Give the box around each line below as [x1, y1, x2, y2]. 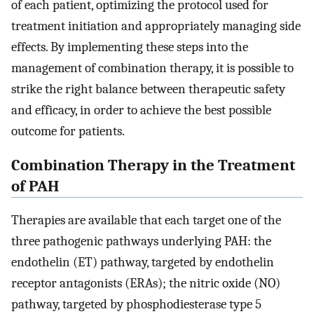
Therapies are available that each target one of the [11, 212, 281, 228]
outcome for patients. [11, 123, 125, 139]
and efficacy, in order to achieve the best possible [11, 102, 271, 118]
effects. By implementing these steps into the [11, 39, 248, 55]
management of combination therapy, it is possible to [11, 60, 294, 76]
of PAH [11, 177, 60, 196]
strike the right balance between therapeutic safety [11, 81, 285, 97]
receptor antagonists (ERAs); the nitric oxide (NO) [11, 275, 280, 292]
